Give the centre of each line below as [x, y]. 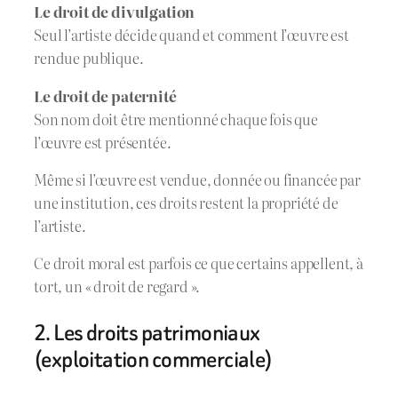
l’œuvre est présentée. [103, 142]
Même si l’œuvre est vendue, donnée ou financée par [197, 179]
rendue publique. [89, 58]
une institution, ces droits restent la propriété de [186, 202]
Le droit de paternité [105, 96]
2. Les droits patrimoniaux [147, 332]
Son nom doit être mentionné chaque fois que [176, 119]
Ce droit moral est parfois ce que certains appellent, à [199, 263]
